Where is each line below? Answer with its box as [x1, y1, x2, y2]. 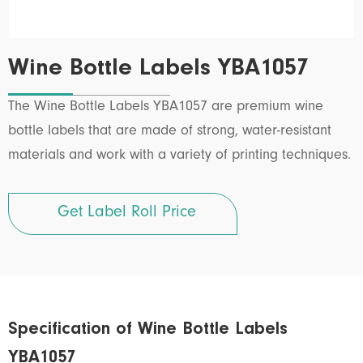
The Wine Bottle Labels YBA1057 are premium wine [8, 100, 323, 115]
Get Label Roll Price [58, 205, 196, 222]
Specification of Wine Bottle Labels [8, 320, 288, 339]
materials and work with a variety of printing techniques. [8, 148, 351, 164]
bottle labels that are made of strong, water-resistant [8, 124, 331, 139]
